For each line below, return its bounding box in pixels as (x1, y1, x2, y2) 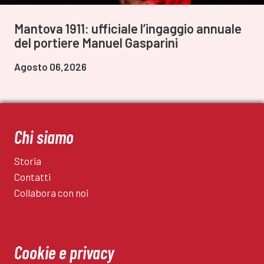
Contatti (14, 171, 51, 183)
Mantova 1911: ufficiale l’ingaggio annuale (14, 21, 242, 37)
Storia (14, 155, 41, 167)
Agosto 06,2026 (14, 61, 87, 73)
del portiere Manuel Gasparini (14, 35, 178, 51)
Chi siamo (14, 126, 74, 148)
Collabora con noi (14, 187, 88, 199)
